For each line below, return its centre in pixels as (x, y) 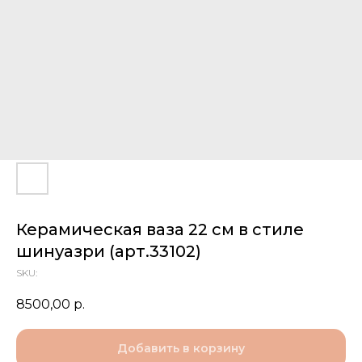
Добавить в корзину (181, 349)
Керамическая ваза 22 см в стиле (160, 229)
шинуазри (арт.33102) (109, 251)
